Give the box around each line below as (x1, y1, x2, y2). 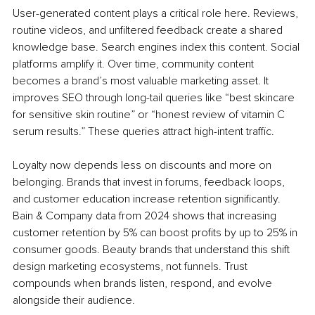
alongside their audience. (13, 292, 135, 307)
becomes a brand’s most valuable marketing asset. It (13, 73, 271, 88)
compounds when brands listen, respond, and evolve (13, 276, 275, 290)
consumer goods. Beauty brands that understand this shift (13, 242, 292, 257)
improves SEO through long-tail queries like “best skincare (13, 90, 297, 105)
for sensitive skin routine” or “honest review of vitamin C (13, 107, 288, 122)
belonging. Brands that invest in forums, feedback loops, (13, 174, 288, 189)
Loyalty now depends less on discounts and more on (13, 157, 274, 172)
